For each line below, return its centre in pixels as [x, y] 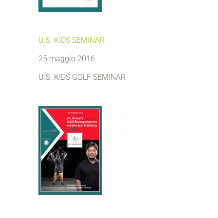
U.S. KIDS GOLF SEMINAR [82, 77]
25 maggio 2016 [67, 59]
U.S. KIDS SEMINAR [72, 40]
